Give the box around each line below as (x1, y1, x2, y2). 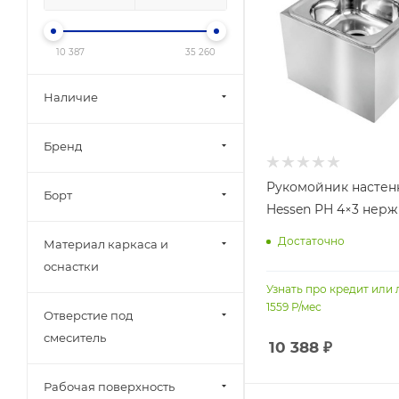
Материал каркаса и (44, 237, 168, 251)
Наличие (44, 90, 98, 104)
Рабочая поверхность (44, 379, 175, 394)
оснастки (44, 259, 99, 273)
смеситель (44, 330, 106, 345)
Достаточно (278, 234, 345, 248)
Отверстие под (44, 308, 133, 322)
